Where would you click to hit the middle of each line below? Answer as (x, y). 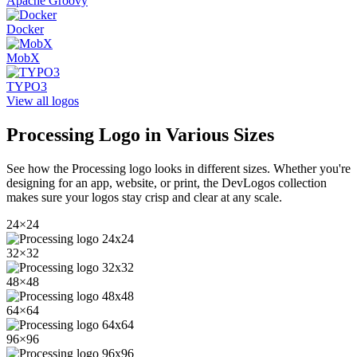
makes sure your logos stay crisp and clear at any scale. (144, 197)
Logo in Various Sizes (184, 134)
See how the (39, 168)
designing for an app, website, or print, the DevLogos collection (167, 182)
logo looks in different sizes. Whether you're (238, 168)
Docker (25, 29)
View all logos (43, 100)
